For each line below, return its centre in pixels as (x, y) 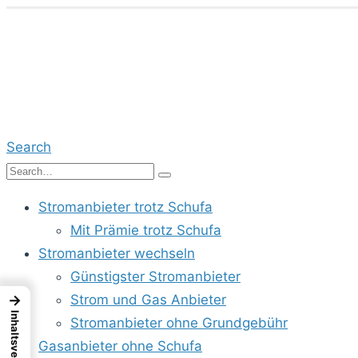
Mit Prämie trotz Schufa (146, 230)
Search (29, 147)
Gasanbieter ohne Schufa (120, 346)
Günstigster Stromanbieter (155, 276)
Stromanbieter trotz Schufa (125, 207)
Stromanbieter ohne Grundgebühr (179, 323)
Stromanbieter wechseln (117, 253)
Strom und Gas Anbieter (148, 300)
